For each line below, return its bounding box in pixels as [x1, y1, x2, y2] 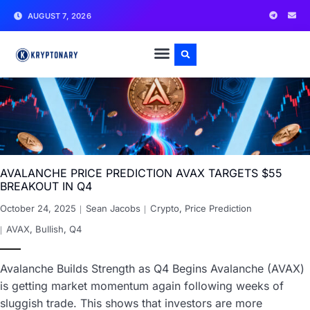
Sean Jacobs [86, 202, 140, 214]
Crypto [150, 202, 179, 214]
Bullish [35, 223, 64, 235]
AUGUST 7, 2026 [28, 10, 91, 21]
